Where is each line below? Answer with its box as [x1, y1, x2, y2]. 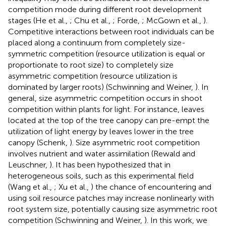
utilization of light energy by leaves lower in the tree [8, 126, 194, 136]
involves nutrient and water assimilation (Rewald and [8, 148, 195, 158]
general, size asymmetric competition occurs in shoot [8, 93, 202, 103]
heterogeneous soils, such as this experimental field [8, 171, 194, 181]
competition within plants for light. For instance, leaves [8, 104, 204, 114]
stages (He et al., [8, 15, 70, 25]
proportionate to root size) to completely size [8, 60, 174, 70]
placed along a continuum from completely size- [8, 37, 186, 47]
